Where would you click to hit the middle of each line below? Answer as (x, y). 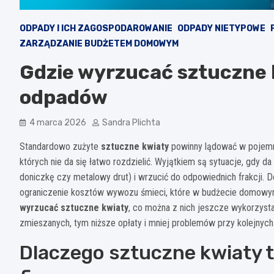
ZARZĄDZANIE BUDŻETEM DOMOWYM (99, 43)
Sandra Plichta (131, 122)
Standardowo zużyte (60, 146)
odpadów (64, 97)
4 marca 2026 (58, 122)
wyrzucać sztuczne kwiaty (74, 207)
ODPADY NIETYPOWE (221, 28)
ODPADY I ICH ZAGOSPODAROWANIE (96, 28)
